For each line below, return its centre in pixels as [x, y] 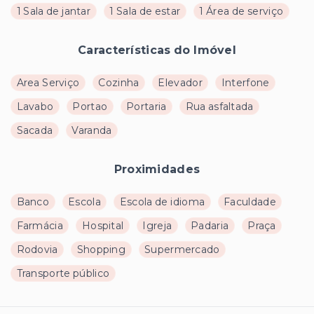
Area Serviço [48, 83]
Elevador [180, 83]
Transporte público [63, 274]
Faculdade [250, 202]
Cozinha [119, 83]
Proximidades [157, 170]
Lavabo [35, 107]
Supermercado [182, 250]
